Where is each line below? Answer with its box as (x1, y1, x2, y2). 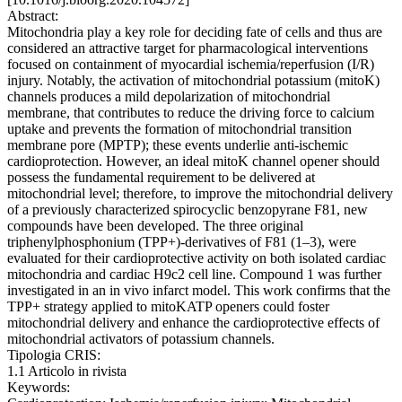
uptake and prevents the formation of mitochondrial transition (7, 121, 352, 137)
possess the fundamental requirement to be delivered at (7, 170, 315, 186)
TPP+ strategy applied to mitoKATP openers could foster (7, 299, 329, 315)
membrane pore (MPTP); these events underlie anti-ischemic (7, 137, 348, 153)
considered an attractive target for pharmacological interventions (7, 40, 368, 57)
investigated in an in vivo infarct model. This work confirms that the (7, 283, 390, 299)
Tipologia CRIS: (7, 347, 100, 363)
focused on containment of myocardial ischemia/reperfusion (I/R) (7, 57, 374, 73)
